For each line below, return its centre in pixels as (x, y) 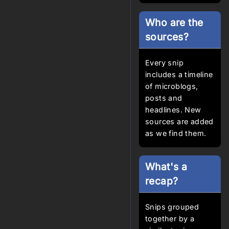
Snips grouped (172, 207)
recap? (162, 181)
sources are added (179, 121)
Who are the (174, 22)
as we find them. (176, 133)
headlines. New (173, 110)
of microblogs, (172, 86)
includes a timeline (179, 74)
